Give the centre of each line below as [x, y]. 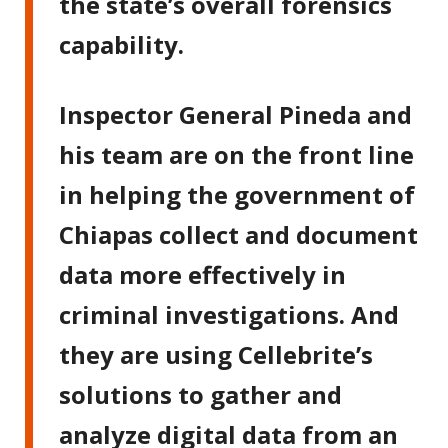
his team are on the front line [237, 154]
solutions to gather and [201, 394]
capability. [122, 44]
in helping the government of [237, 194]
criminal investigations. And [229, 314]
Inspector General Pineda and [236, 114]
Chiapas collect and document [239, 234]
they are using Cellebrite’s [216, 354]
